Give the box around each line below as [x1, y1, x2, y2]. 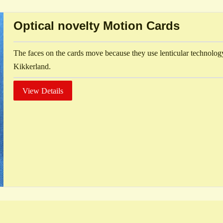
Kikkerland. [13, 62, 51, 71]
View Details [22, 86, 64, 95]
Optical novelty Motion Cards [13, 18, 180, 32]
